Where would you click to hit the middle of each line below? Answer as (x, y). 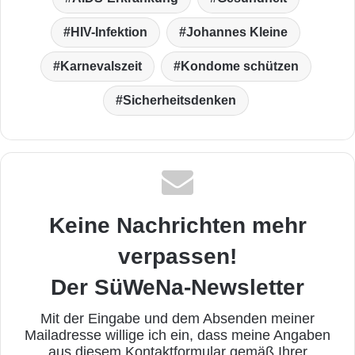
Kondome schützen (239, 67)
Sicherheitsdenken (179, 101)
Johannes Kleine (237, 32)
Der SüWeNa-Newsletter (177, 288)
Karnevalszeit (101, 67)
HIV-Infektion (109, 32)
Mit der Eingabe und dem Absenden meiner (177, 319)
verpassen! (177, 257)
